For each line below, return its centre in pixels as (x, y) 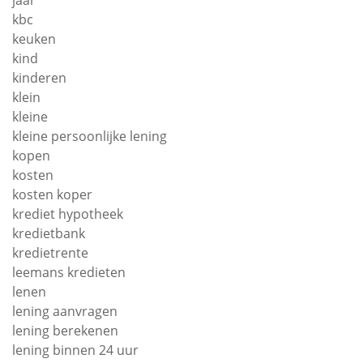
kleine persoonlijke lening (90, 136)
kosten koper (52, 194)
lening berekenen (65, 331)
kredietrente (50, 253)
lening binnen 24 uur (75, 350)
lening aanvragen (65, 311)
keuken (34, 39)
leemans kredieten (69, 272)
